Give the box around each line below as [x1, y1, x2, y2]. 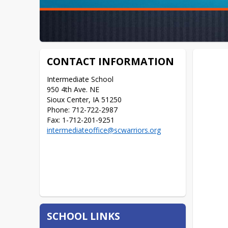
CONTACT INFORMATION [47, 54, 175, 68]
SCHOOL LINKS [47, 209, 121, 223]
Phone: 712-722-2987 [47, 104, 118, 115]
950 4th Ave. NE [47, 84, 100, 94]
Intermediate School [47, 74, 114, 84]
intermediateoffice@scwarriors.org [47, 125, 161, 135]
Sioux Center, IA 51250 [47, 94, 122, 104]
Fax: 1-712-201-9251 [47, 115, 115, 125]
